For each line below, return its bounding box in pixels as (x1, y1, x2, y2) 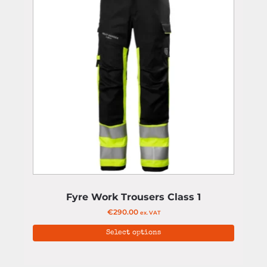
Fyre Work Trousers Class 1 (66, 191, 201, 203)
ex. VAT (139, 209, 160, 216)
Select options (106, 229, 161, 237)
